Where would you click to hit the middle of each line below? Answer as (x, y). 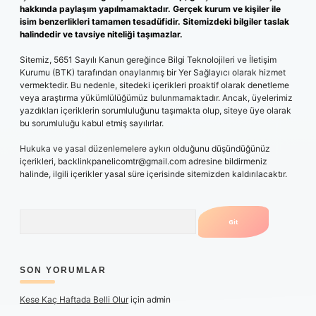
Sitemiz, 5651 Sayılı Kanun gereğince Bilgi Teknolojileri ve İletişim (148, 60)
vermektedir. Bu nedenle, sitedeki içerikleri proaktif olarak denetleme (154, 85)
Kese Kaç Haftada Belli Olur (74, 299)
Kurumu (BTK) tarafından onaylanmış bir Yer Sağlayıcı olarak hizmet (153, 72)
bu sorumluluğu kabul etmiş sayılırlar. (92, 123)
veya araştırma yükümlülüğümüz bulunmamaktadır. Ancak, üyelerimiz (156, 98)
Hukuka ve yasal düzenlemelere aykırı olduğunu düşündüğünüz (145, 148)
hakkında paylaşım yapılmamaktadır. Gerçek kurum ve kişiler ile (150, 9)
